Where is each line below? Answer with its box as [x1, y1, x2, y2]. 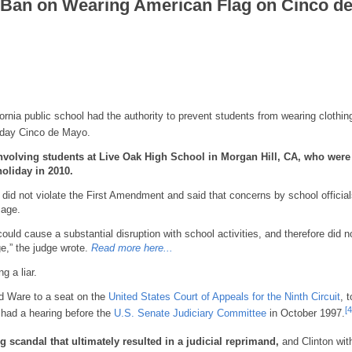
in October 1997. [266, 307, 345, 320]
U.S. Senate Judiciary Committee [114, 307, 266, 320]
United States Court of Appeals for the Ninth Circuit [108, 291, 340, 302]
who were [304, 151, 350, 163]
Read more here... [88, 242, 173, 254]
